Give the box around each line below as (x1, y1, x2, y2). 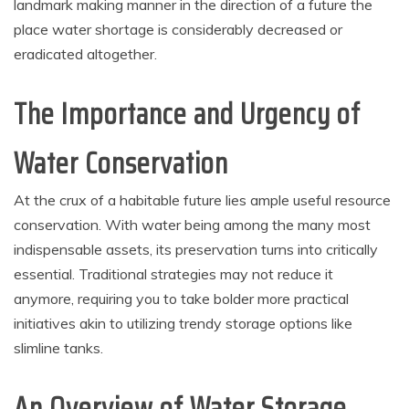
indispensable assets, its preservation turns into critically (14, 240, 378, 258)
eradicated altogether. (14, 45, 157, 63)
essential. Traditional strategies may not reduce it (14, 265, 333, 283)
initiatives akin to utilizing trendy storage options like (14, 314, 352, 332)
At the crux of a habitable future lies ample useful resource (14, 191, 391, 209)
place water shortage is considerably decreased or (14, 20, 342, 38)
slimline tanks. (14, 339, 103, 357)
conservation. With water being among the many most (14, 215, 371, 234)
